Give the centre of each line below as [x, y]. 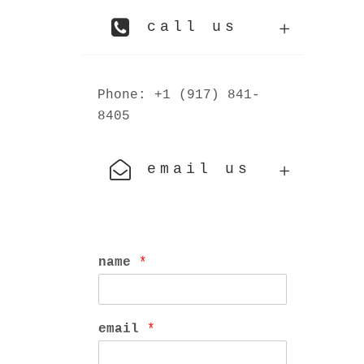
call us [192, 27]
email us [199, 169]
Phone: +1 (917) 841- [179, 95]
